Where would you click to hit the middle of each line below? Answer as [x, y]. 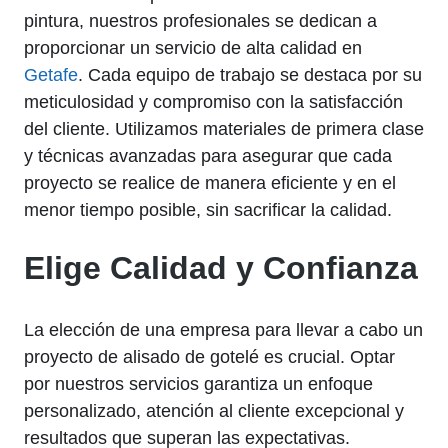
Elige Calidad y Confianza [221, 267]
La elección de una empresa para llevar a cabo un [223, 329]
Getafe [51, 74]
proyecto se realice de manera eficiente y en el [210, 182]
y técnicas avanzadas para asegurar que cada [208, 155]
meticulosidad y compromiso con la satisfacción [213, 101]
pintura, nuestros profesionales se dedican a [200, 20]
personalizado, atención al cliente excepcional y [214, 410]
